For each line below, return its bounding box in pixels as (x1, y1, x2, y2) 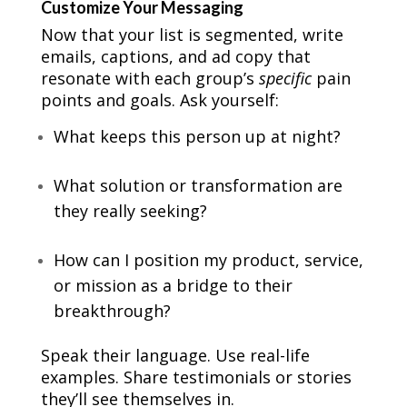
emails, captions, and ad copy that (40, 45, 311, 68)
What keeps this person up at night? (53, 125, 341, 148)
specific (258, 67, 312, 90)
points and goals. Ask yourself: (40, 89, 279, 112)
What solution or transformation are (53, 174, 342, 197)
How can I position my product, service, (53, 249, 363, 272)
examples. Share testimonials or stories (40, 366, 352, 389)
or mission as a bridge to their (53, 274, 293, 297)
